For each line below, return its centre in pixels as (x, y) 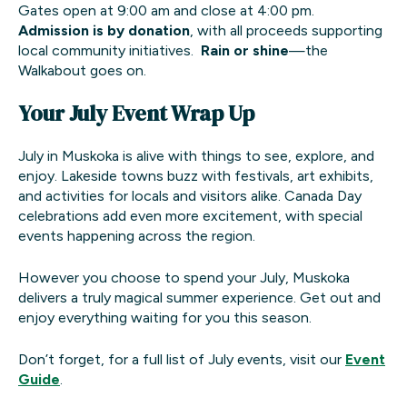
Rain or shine (245, 51)
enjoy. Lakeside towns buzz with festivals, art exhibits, (196, 176)
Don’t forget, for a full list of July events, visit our (182, 360)
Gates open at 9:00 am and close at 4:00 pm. (168, 11)
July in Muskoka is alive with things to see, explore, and (196, 156)
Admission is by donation (104, 31)
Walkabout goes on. (82, 71)
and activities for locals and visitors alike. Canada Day (190, 196)
